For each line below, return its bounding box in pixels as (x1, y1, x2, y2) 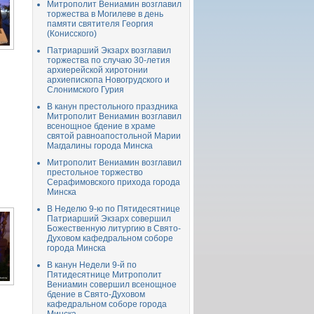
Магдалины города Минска (47, 141, 153, 151)
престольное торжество (47, 168, 143, 177)
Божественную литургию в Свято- (47, 224, 181, 233)
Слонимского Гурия (47, 85, 124, 95)
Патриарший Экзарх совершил (47, 214, 171, 224)
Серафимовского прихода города (47, 177, 180, 187)
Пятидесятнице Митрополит (47, 270, 162, 280)
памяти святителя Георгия (47, 19, 153, 29)
